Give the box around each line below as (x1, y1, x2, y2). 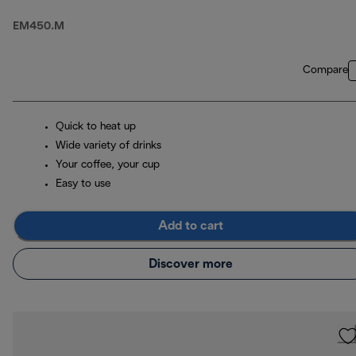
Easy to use (56, 179, 110, 190)
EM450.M (13, 21, 64, 33)
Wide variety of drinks (56, 141, 161, 152)
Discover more (149, 257, 233, 270)
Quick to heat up (56, 122, 136, 133)
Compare (303, 65, 348, 76)
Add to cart (158, 219, 223, 232)
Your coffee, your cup (56, 160, 160, 171)
